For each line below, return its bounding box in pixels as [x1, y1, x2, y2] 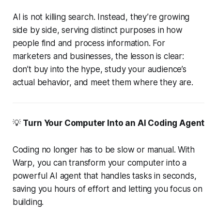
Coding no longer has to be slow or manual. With [12, 144, 195, 155]
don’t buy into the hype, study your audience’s [12, 64, 186, 74]
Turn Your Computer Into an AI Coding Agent [23, 118, 205, 128]
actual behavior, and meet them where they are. [12, 77, 193, 87]
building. [12, 197, 44, 207]
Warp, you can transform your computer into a [12, 157, 187, 168]
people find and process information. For [12, 38, 165, 48]
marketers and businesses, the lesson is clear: [12, 51, 184, 61]
